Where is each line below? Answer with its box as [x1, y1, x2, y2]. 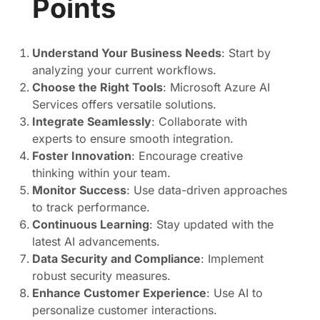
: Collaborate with [151, 114, 247, 129]
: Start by [221, 46, 271, 60]
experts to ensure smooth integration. [32, 131, 234, 146]
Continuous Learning [32, 217, 149, 231]
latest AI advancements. [32, 234, 160, 249]
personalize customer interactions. [32, 303, 217, 317]
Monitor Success [32, 183, 126, 197]
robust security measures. [32, 269, 171, 283]
